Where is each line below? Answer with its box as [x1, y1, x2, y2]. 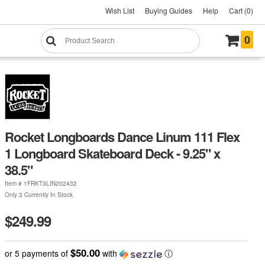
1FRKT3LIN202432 [23, 179, 77, 188]
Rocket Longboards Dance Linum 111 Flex [4, 127, 240, 146]
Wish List [105, 5, 134, 15]
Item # [4, 179, 24, 188]
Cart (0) [229, 5, 253, 15]
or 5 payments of [4, 247, 70, 259]
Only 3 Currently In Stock [4, 190, 73, 199]
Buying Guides [145, 5, 192, 15]
